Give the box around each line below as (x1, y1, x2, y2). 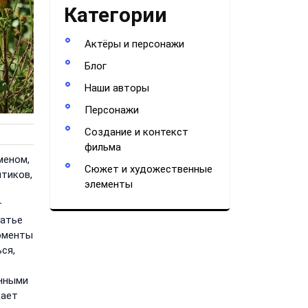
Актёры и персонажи (85, 38, 184, 50)
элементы (85, 178, 133, 190)
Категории (64, 3, 167, 27)
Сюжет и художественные (85, 163, 212, 175)
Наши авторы (85, 82, 149, 94)
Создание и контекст (85, 126, 188, 138)
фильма (85, 141, 121, 153)
